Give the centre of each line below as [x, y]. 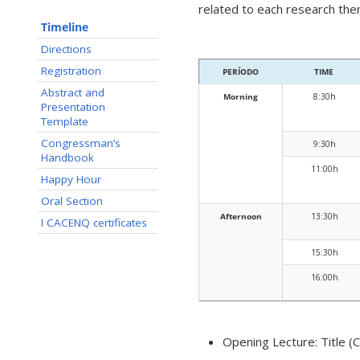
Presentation [73, 107]
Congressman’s [81, 143]
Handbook [67, 157]
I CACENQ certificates [94, 223]
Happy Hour [71, 179]
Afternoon [241, 217]
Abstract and [73, 92]
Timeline [65, 27]
